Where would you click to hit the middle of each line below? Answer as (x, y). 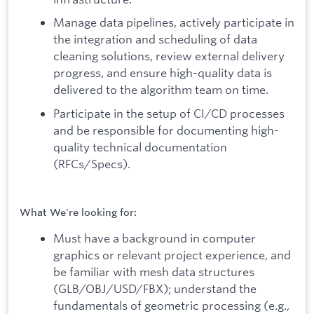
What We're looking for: (78, 213)
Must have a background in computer (155, 238)
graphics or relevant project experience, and (172, 254)
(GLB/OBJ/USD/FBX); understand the (155, 288)
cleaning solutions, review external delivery (169, 56)
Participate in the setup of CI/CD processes (169, 113)
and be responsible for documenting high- (166, 130)
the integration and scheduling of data (155, 39)
